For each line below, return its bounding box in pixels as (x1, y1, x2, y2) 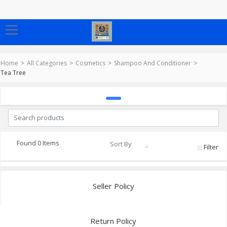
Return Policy (90, 216, 136, 226)
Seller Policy (93, 181, 134, 191)
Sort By (109, 139, 147, 148)
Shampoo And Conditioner (114, 59, 191, 67)
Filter (204, 142, 218, 152)
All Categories (27, 59, 67, 67)
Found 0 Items (17, 138, 59, 147)
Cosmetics (75, 59, 105, 67)
